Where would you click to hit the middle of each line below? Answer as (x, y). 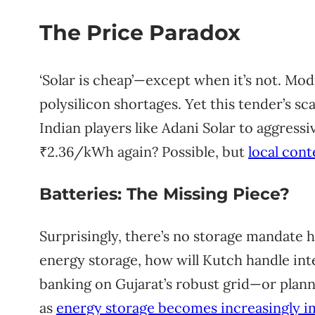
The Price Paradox (140, 33)
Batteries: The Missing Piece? (165, 194)
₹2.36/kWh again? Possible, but (144, 151)
